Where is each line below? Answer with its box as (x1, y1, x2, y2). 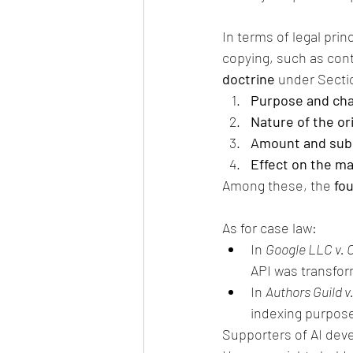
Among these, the (222, 176, 334, 194)
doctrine (222, 70, 275, 87)
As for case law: (222, 219, 317, 236)
